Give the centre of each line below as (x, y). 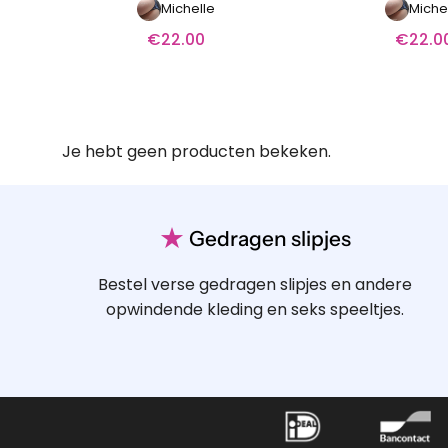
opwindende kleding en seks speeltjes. (255, 309)
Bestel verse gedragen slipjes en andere (255, 284)
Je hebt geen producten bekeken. (196, 152)
